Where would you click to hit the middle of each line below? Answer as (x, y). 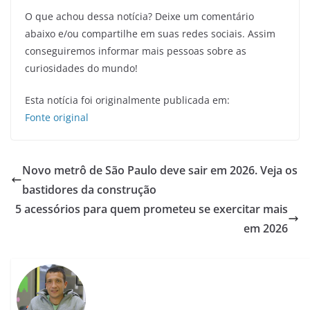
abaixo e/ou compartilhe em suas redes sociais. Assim (150, 33)
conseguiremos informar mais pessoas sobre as (136, 51)
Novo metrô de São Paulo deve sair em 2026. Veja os (160, 170)
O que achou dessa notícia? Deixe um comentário (139, 16)
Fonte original (57, 117)
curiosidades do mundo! (81, 68)
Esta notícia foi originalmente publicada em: (127, 100)
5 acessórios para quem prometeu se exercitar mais (152, 209)
